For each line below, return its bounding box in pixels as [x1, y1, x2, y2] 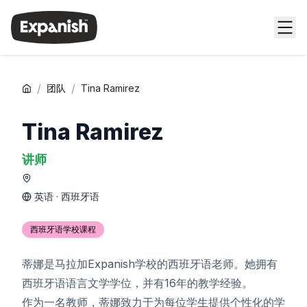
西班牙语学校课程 [30, 224, 96, 234]
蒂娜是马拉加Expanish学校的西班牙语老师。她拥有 [22, 257, 278, 271]
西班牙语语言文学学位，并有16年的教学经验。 [22, 276, 253, 290]
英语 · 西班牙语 [34, 191, 99, 202]
